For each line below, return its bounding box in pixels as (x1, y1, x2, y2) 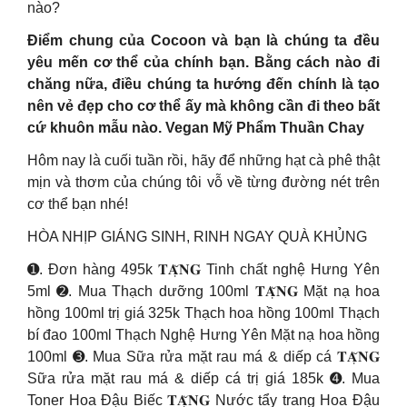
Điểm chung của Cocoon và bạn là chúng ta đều (27, 33, 380, 48)
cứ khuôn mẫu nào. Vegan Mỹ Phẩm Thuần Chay (27, 120, 364, 135)
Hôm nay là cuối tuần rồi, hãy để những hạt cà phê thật (27, 153, 380, 168)
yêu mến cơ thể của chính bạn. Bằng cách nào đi (27, 55, 380, 70)
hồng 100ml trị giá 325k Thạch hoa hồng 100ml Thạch (27, 305, 380, 321)
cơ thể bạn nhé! (27, 196, 128, 212)
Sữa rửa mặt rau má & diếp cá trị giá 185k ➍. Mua (27, 371, 380, 386)
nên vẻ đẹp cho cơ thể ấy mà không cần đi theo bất (27, 98, 380, 114)
